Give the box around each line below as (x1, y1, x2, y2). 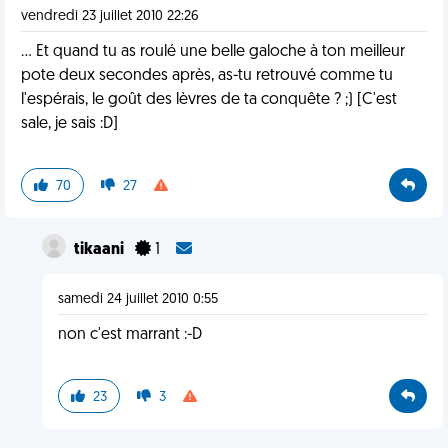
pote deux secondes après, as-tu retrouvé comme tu (21, 68, 393, 84)
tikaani (73, 242, 127, 258)
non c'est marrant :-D (57, 327, 202, 343)
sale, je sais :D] (21, 116, 118, 132)
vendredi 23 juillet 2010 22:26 (21, 9, 199, 24)
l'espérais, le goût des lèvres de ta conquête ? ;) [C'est (21, 92, 397, 108)
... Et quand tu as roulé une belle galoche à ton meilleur (21, 44, 405, 60)
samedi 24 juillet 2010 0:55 (57, 292, 218, 307)
